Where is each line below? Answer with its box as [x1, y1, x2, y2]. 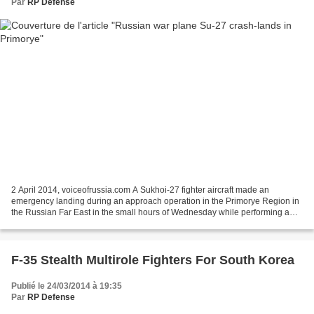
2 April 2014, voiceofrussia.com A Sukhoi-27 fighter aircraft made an [11, 184, 269, 195]
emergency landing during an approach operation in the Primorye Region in [11, 196, 299, 206]
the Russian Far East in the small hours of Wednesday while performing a [11, 207, 289, 217]
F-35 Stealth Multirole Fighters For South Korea [11, 252, 294, 267]
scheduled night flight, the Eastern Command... [11, 218, 189, 228]
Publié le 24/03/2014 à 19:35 [11, 280, 122, 291]
